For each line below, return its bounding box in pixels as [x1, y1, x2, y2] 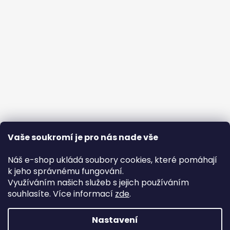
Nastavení [92, 214, 138, 226]
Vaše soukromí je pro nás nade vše [8, 131, 158, 143]
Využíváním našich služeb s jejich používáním [8, 177, 189, 188]
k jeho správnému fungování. [8, 165, 124, 177]
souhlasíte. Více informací [8, 188, 115, 200]
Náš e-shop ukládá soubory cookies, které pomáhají [8, 154, 217, 166]
